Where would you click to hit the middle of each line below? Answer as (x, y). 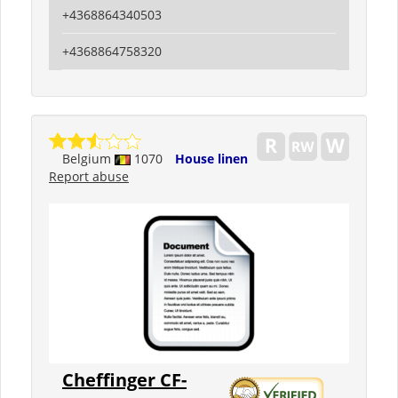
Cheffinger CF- (124, 380)
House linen (211, 159)
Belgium (88, 159)
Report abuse (89, 176)
